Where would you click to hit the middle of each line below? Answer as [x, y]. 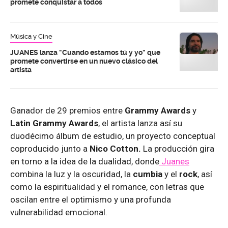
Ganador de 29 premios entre [67, 110]
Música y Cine [31, 36]
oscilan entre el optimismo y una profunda [91, 199]
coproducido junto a [49, 148]
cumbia [148, 174]
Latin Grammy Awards [54, 123]
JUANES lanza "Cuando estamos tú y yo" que [85, 52]
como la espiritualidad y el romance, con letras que [107, 187]
